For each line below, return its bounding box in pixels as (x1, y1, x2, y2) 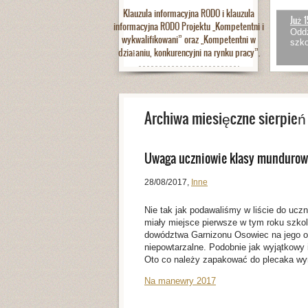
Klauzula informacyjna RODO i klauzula (123, 7, 254, 21)
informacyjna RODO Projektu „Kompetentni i (113, 20, 264, 34)
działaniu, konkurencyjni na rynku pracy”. (118, 46, 260, 60)
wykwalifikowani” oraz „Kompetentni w (122, 33, 256, 47)
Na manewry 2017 (144, 276, 216, 287)
